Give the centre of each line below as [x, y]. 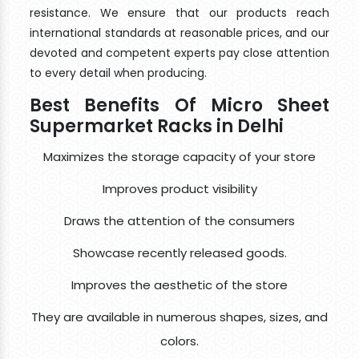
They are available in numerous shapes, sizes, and [179, 317]
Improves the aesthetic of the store [179, 285]
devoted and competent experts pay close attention [179, 53]
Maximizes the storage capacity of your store [179, 157]
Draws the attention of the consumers [179, 221]
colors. [179, 341]
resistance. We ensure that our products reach [179, 13]
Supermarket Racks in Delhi [157, 127]
